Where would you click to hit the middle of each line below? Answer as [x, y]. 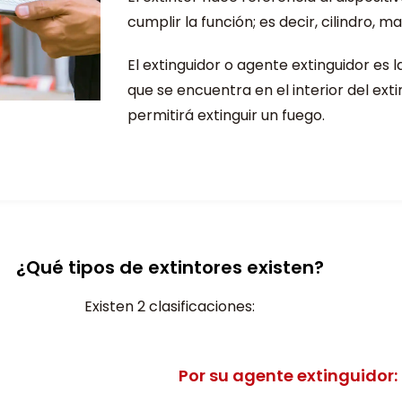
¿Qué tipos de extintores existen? [170, 267]
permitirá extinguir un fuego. [226, 115]
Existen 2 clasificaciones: [170, 306]
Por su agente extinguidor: [288, 376]
